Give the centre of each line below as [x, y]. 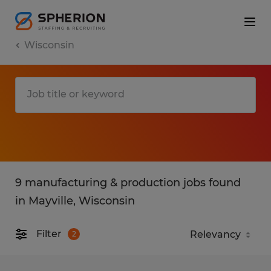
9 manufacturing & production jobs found [128, 182]
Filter [49, 234]
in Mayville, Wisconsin [75, 201]
